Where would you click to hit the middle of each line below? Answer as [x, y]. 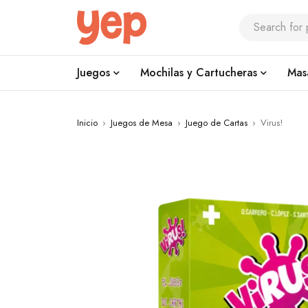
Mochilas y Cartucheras [199, 73]
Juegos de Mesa [142, 123]
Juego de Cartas [217, 123]
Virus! [272, 123]
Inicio [87, 123]
